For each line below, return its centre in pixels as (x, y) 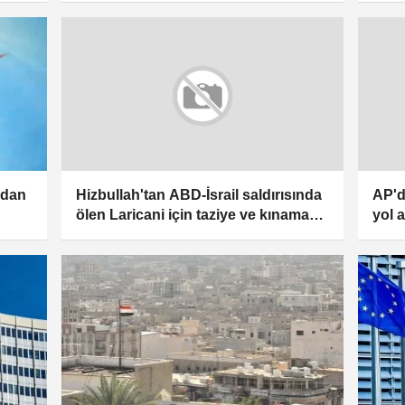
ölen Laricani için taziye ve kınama (192, 215)
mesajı (98, 235)
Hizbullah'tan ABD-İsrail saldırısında (198, 195)
